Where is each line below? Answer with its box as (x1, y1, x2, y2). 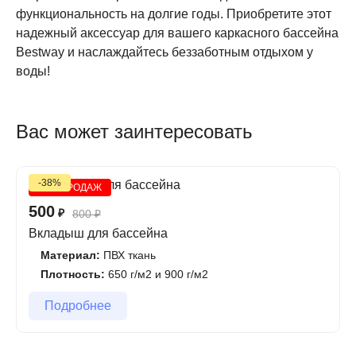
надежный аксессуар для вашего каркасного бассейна (16, 26, 339, 40)
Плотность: (41, 268, 105, 281)
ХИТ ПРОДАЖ (38, 182, 102, 193)
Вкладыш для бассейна (29, 226, 168, 240)
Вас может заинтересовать (16, 121, 253, 142)
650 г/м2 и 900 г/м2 (105, 268, 208, 281)
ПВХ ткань (100, 249, 156, 261)
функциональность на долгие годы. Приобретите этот (16, 7, 331, 21)
